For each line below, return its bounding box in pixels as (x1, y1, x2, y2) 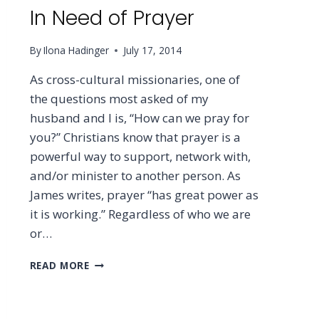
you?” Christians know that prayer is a (29, 129, 241, 146)
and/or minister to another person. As (29, 167, 241, 184)
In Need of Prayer (29, 4, 194, 32)
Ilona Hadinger (43, 43, 109, 58)
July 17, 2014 (122, 43, 182, 58)
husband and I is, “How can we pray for (29, 110, 249, 127)
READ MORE (29, 258, 90, 273)
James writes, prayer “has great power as (29, 187, 258, 204)
